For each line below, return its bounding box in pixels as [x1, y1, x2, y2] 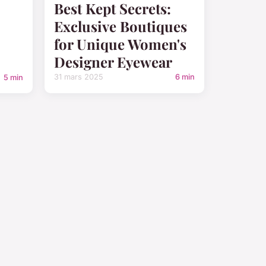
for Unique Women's [54, 34, 186, 54]
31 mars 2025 [54, 72, 103, 82]
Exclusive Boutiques [54, 17, 187, 36]
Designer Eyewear [54, 52, 172, 72]
